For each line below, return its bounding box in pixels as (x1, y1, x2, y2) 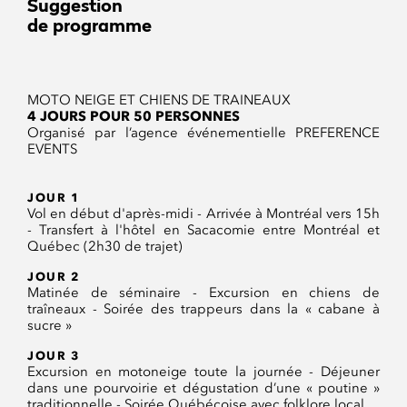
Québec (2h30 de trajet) (27, 238, 183, 255)
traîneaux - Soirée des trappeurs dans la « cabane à (27, 301, 380, 318)
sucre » (27, 317, 72, 334)
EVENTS (27, 141, 77, 158)
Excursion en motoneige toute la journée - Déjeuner (27, 363, 380, 381)
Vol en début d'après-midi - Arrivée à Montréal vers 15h (27, 205, 380, 223)
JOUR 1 (27, 190, 80, 205)
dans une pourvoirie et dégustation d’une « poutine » (27, 380, 380, 397)
